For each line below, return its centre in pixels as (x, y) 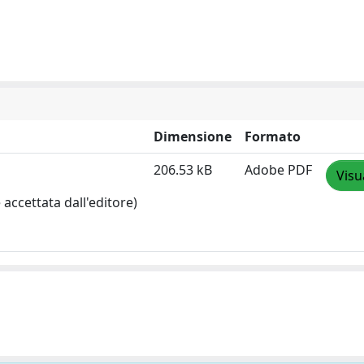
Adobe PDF (278, 170)
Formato (273, 136)
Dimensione (193, 136)
